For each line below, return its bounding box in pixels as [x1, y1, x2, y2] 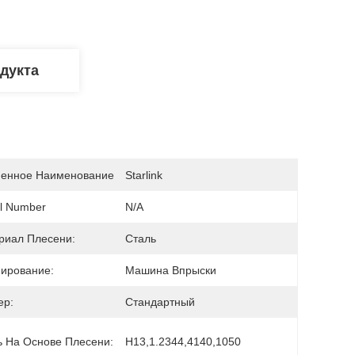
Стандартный [125, 296, 195, 308]
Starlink [125, 169, 162, 181]
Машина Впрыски [125, 264, 216, 277]
